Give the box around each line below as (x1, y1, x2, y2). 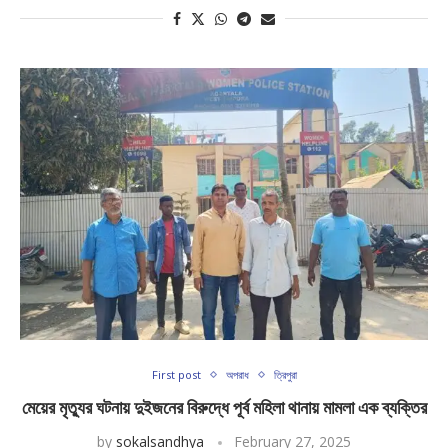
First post (151, 367, 201, 382)
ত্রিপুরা (273, 367, 297, 382)
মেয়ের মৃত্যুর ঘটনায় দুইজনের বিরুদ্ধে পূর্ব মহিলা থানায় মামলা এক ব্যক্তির (21, 397, 427, 418)
